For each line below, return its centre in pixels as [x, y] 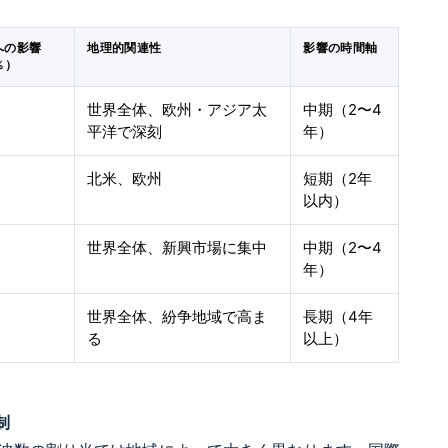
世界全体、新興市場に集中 [177, 247]
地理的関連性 [124, 48]
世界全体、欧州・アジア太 [177, 109]
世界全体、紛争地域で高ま [177, 316]
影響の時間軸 [340, 48]
